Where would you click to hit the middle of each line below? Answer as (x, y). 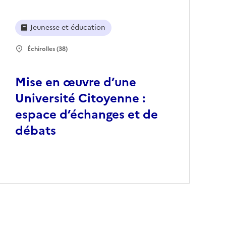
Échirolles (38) (48, 49)
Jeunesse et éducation (68, 28)
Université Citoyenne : (80, 99)
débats (36, 131)
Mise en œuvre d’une (76, 82)
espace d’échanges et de (87, 115)
